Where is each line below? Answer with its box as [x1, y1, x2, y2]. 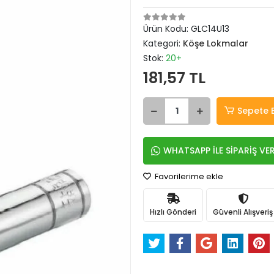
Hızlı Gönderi [150, 206, 196, 217]
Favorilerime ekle [153, 171, 223, 182]
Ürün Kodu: [143, 23, 191, 35]
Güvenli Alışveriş [213, 206, 273, 217]
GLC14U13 [191, 23, 229, 35]
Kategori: [143, 37, 183, 50]
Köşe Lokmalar [183, 37, 248, 50]
